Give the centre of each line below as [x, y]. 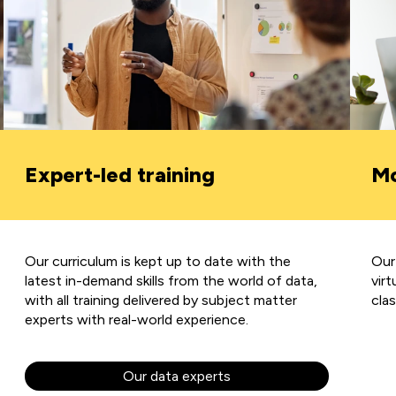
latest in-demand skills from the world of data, [171, 280]
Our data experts [176, 376]
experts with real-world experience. [138, 319]
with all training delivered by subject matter [160, 300]
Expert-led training [119, 174]
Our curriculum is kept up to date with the [157, 261]
